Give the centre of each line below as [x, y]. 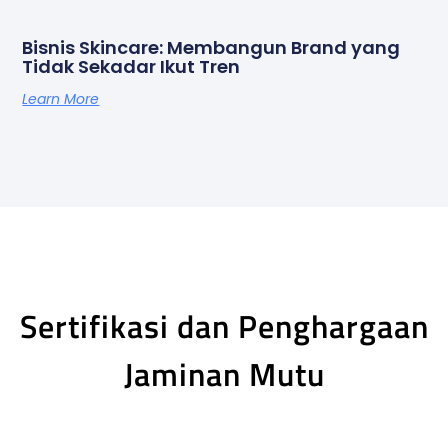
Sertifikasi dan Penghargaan [224, 325]
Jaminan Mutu [224, 373]
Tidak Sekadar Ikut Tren [131, 66]
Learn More [61, 98]
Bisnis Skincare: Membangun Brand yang [211, 47]
